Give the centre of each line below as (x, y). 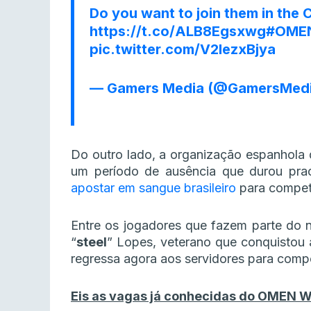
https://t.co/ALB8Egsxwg (178, 32)
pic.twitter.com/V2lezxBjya (183, 50)
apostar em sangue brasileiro (153, 188)
